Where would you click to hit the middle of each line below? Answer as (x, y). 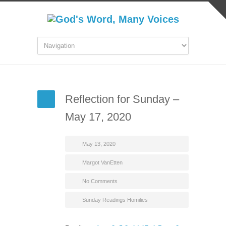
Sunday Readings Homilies (115, 200)
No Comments (100, 181)
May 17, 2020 (98, 117)
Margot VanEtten (102, 162)
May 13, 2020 (99, 144)
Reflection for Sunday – (122, 99)
